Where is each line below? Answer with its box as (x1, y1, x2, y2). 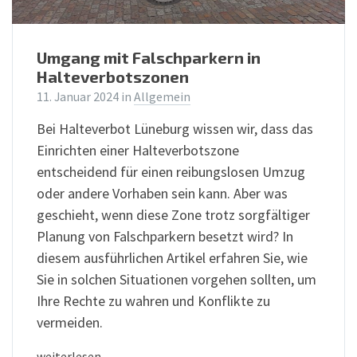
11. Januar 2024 (37, 88, 121, 104)
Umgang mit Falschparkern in (37, 47, 261, 67)
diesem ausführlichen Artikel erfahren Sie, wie (37, 248, 308, 267)
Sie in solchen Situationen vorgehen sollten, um (37, 269, 316, 288)
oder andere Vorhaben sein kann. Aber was (37, 183, 288, 202)
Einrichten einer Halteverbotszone (37, 140, 239, 159)
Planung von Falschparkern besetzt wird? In (37, 226, 293, 245)
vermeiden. (37, 312, 103, 331)
